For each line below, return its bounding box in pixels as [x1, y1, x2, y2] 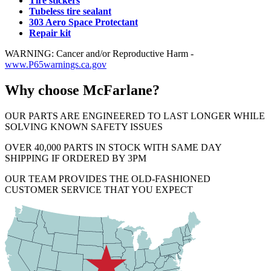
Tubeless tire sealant [29, 6, 111, 17]
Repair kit [29, 28, 71, 39]
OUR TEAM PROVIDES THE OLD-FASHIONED [5, 174, 211, 184]
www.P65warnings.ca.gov [5, 59, 106, 70]
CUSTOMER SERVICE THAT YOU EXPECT [5, 184, 193, 195]
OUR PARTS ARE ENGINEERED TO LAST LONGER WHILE [5, 111, 265, 122]
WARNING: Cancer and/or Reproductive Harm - [5, 48, 194, 59]
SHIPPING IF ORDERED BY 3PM [5, 153, 146, 164]
